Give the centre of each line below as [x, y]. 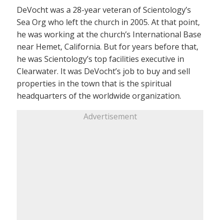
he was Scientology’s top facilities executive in [100, 59]
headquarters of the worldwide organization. [99, 96]
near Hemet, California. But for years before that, [108, 47]
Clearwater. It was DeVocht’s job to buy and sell [103, 71]
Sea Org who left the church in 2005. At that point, [108, 22]
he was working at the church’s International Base [109, 34]
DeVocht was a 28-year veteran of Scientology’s [104, 10]
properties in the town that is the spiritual [94, 83]
